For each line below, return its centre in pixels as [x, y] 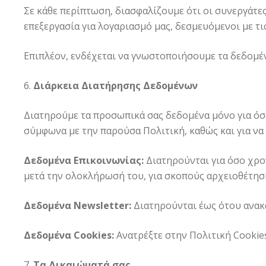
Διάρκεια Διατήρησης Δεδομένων [115, 85]
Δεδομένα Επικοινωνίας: [84, 160]
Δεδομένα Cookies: [69, 235]
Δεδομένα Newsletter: [77, 205]
